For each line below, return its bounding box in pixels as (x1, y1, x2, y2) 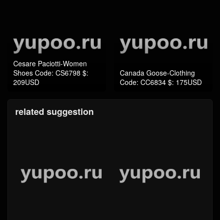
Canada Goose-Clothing (120, 68, 195, 78)
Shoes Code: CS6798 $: (13, 68, 88, 78)
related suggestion (15, 105, 94, 118)
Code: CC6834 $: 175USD (120, 77, 202, 87)
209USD (13, 77, 39, 87)
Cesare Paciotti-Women (13, 58, 87, 69)
